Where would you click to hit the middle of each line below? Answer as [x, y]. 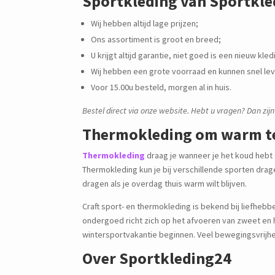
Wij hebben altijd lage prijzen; [145, 23]
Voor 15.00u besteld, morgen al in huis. [161, 87]
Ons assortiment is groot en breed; [156, 39]
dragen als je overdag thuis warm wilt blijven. [166, 183]
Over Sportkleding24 [157, 258]
